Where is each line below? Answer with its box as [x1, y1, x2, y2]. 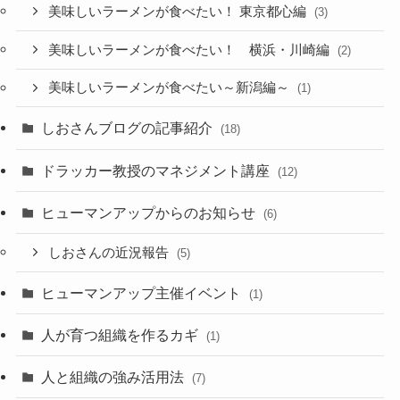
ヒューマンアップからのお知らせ [41, 204, 260, 221]
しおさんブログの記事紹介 [41, 120, 217, 137]
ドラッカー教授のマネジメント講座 [41, 162, 274, 179]
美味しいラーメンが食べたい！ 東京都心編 [48, 4, 311, 20]
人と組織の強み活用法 [41, 369, 188, 386]
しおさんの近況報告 [48, 245, 173, 260]
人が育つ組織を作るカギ [41, 326, 203, 343]
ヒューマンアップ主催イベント [41, 284, 246, 301]
